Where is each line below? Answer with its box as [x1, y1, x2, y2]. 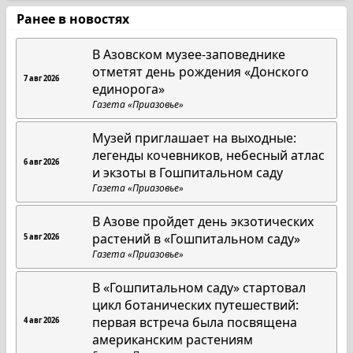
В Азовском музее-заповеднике [92, 46, 286, 63]
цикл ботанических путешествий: [92, 296, 299, 314]
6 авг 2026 [24, 157, 59, 167]
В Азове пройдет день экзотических [92, 213, 314, 230]
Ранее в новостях [10, 10, 136, 28]
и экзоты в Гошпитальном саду [92, 164, 284, 181]
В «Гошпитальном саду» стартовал [92, 279, 307, 296]
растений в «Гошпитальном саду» [92, 230, 301, 247]
